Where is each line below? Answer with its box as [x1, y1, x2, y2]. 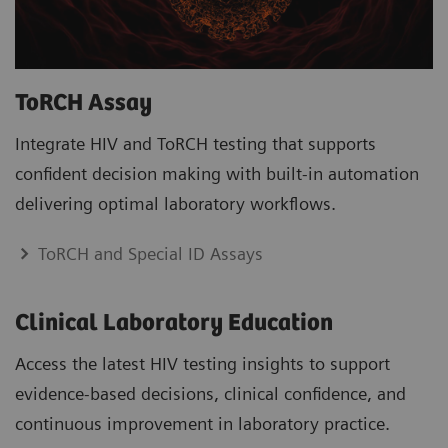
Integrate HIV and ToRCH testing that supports [15, 133, 376, 155]
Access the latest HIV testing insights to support [15, 353, 390, 375]
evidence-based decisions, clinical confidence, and [15, 383, 406, 405]
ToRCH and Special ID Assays [38, 243, 264, 265]
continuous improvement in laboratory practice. [15, 413, 390, 435]
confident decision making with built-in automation [15, 163, 419, 185]
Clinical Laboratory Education [15, 310, 338, 338]
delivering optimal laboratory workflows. [15, 193, 336, 215]
